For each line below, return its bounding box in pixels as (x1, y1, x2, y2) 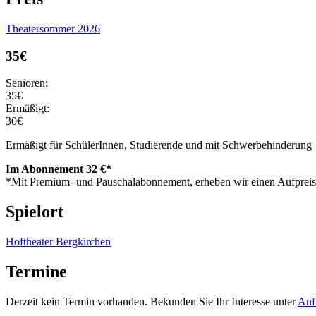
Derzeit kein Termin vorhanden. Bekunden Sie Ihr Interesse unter (6, 295, 298, 308)
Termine (6, 262, 67, 281)
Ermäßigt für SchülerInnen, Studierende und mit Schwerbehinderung (6, 139, 312, 152)
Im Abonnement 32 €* (6, 163, 111, 176)
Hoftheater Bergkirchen (6, 236, 111, 248)
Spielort (6, 202, 63, 221)
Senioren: (6, 77, 48, 90)
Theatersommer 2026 (6, 22, 100, 35)
